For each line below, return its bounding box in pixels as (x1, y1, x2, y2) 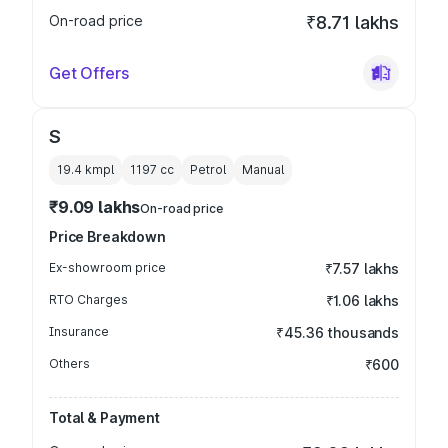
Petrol (190, 162, 226, 177)
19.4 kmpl (57, 162, 114, 177)
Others (49, 356, 90, 371)
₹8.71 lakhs (305, 12, 399, 33)
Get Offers (49, 63, 129, 83)
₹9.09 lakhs (49, 197, 141, 217)
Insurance (49, 324, 109, 339)
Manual (242, 162, 284, 177)
